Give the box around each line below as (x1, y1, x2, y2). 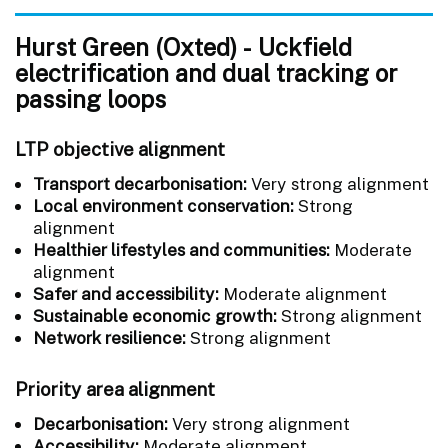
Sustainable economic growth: (33, 305, 277, 326)
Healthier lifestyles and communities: (33, 239, 334, 260)
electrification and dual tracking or (15, 58, 398, 87)
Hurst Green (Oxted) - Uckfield (15, 32, 352, 61)
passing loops (15, 84, 166, 113)
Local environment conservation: (33, 195, 294, 216)
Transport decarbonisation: (33, 173, 251, 194)
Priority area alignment (15, 377, 215, 400)
